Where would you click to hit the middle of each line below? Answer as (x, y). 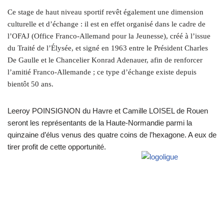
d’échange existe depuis (159, 72)
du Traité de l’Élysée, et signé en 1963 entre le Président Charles (108, 48)
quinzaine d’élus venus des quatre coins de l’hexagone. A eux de (112, 135)
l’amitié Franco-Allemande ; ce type (64, 72)
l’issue (200, 36)
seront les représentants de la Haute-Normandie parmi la (100, 123)
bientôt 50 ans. (30, 84)
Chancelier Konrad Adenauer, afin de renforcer (129, 60)
